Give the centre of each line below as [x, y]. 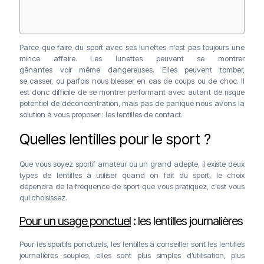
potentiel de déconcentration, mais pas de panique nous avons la [132, 103]
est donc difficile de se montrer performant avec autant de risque [132, 92]
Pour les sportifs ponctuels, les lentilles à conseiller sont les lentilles [132, 244]
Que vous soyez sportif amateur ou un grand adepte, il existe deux [132, 164]
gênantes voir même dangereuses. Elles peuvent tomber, [132, 69]
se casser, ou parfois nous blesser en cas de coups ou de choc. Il [132, 80]
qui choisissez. [43, 197]
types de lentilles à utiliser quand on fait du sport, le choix [132, 175]
